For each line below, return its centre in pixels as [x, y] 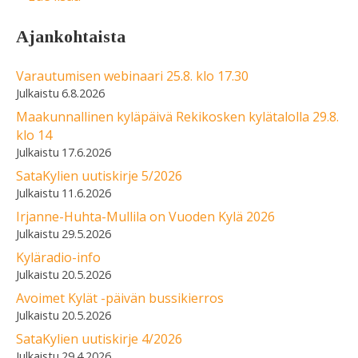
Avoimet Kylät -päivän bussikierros [120, 298]
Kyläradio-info [58, 258]
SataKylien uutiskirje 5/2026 [99, 176]
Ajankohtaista [71, 37]
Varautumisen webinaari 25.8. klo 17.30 [132, 76]
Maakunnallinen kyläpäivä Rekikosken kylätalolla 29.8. [177, 117]
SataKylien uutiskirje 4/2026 [99, 339]
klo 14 [34, 135]
